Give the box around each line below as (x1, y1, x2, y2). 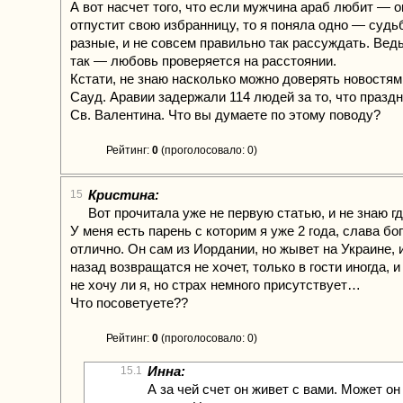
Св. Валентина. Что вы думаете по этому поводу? (70, 107, 381, 122)
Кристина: (88, 187, 159, 202)
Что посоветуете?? (70, 295, 188, 310)
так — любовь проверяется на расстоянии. (70, 53, 336, 68)
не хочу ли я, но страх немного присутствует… (70, 277, 361, 292)
